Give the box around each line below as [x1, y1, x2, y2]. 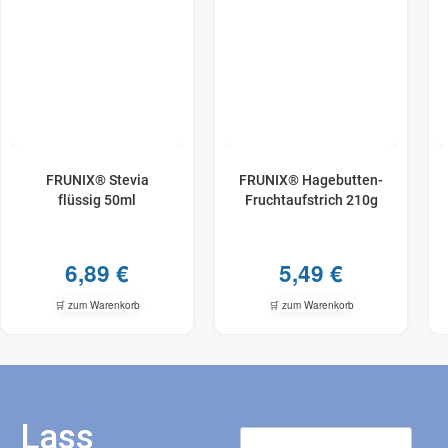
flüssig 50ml [58, 192, 136, 209]
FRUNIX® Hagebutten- [239, 172, 383, 189]
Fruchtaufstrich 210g [244, 192, 378, 209]
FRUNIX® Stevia [45, 172, 149, 189]
